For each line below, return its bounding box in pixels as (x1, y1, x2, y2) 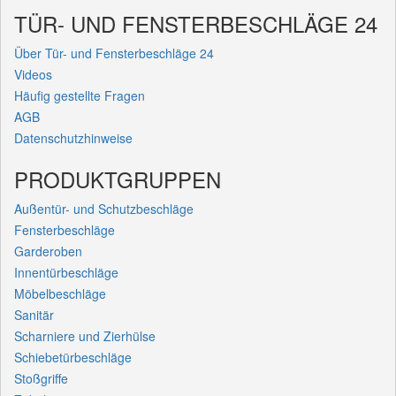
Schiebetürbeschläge (14, 347, 132, 366)
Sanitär (14, 305, 54, 324)
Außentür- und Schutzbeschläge (14, 199, 194, 217)
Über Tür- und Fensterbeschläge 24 (14, 43, 214, 62)
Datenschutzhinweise (14, 128, 133, 147)
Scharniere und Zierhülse (14, 326, 156, 345)
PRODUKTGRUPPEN (14, 163, 221, 194)
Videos (14, 65, 52, 83)
